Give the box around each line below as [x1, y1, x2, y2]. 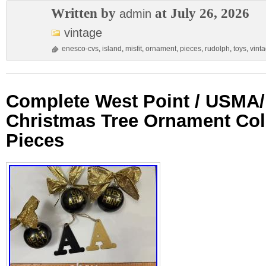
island [102, 45, 122, 53]
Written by [51, 5, 119, 21]
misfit [125, 45, 142, 53]
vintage [64, 26, 102, 39]
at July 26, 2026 [151, 5, 249, 21]
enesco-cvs [62, 45, 99, 53]
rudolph [205, 45, 230, 53]
